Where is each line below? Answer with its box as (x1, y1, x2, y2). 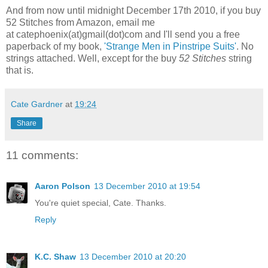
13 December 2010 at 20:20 (80, 252, 186, 262)
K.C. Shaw (35, 252, 76, 262)
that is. (6, 65, 33, 75)
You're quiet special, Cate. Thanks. (35, 198, 166, 208)
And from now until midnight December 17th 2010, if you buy (6, 5, 261, 16)
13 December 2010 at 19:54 (94, 181, 200, 191)
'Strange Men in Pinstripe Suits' (104, 41, 236, 51)
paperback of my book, (6, 41, 104, 51)
